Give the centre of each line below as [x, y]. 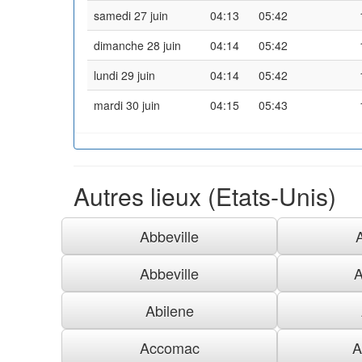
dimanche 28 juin [137, 45]
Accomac [169, 347]
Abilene [169, 310]
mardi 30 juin [127, 105]
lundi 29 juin [124, 75]
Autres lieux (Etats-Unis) [205, 196]
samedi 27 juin [131, 15]
